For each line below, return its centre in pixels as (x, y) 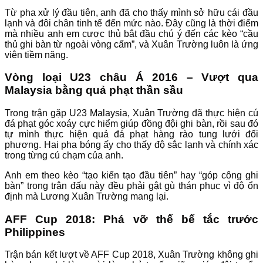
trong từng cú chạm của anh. (64, 155)
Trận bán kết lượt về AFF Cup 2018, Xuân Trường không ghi (131, 255)
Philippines (35, 232)
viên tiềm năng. (36, 55)
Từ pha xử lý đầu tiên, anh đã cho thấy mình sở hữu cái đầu (131, 12)
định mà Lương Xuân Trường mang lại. (87, 196)
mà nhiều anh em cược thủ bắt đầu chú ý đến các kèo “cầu (131, 33)
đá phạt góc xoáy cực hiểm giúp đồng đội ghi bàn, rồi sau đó (131, 123)
